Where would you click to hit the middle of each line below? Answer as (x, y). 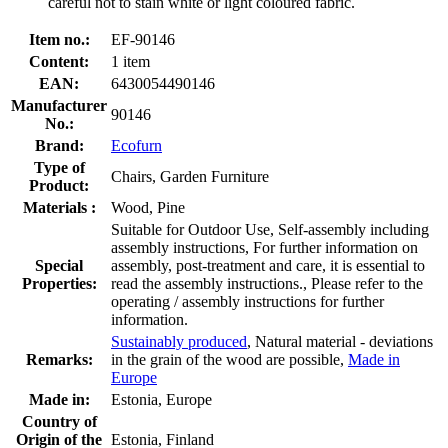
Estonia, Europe (161, 399)
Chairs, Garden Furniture (190, 176)
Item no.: (59, 39)
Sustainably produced (179, 341)
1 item (130, 61)
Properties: (59, 283)
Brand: (59, 145)
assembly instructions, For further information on (264, 247)
